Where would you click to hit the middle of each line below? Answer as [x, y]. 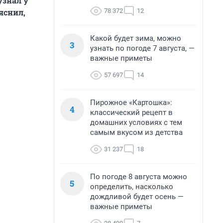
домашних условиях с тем [136, 122]
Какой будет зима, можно [136, 38]
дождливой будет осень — [137, 197]
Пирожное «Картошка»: [131, 103]
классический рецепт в [131, 112]
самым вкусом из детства [136, 132]
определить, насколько [132, 187]
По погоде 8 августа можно [139, 177]
